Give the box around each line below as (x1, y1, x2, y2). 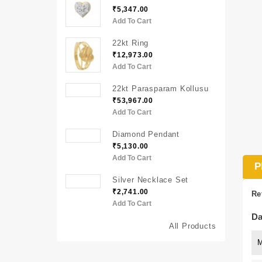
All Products (168, 222, 216, 230)
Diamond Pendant (112, 130, 180, 139)
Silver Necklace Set (112, 175, 189, 184)
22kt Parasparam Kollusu (112, 84, 209, 93)
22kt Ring (112, 39, 149, 47)
